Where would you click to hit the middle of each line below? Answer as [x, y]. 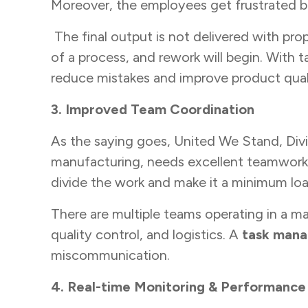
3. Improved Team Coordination [152, 110]
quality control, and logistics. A [146, 235]
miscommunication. [112, 255]
